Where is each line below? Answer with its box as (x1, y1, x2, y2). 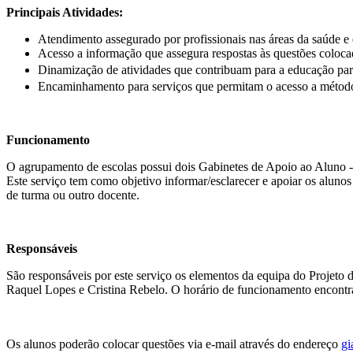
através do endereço (240, 337, 341, 351)
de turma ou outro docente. (6, 188, 139, 203)
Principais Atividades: (6, 6, 123, 20)
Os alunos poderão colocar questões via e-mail (6, 337, 240, 351)
